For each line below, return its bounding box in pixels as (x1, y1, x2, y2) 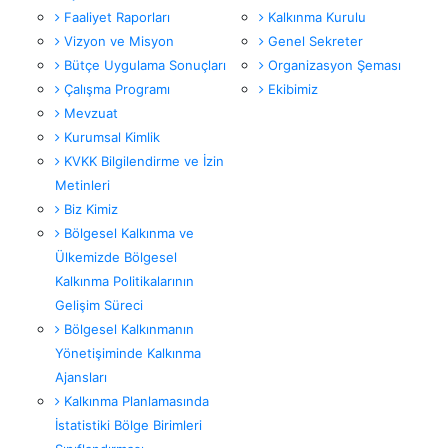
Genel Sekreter (264, 33, 363, 50)
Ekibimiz (264, 81, 318, 98)
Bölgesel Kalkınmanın (60, 321, 194, 338)
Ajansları (55, 369, 107, 386)
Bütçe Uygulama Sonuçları (60, 57, 226, 74)
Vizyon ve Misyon (60, 33, 174, 50)
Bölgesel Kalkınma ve (60, 225, 194, 242)
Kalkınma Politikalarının (55, 273, 194, 290)
